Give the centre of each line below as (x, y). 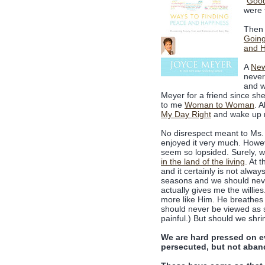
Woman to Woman (219, 105)
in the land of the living (203, 161)
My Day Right (186, 114)
